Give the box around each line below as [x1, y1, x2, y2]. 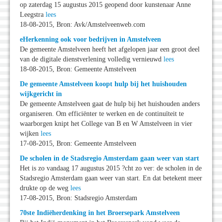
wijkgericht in [20, 90, 62, 98]
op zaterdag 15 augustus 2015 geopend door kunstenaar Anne [20, 1, 191, 9]
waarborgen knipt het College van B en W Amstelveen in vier [20, 120, 192, 128]
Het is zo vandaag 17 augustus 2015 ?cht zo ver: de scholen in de [20, 165, 202, 172]
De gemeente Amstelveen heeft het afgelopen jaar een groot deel [20, 46, 200, 54]
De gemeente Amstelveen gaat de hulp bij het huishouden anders [20, 100, 200, 108]
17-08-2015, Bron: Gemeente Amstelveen [20, 140, 136, 148]
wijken [20, 130, 41, 138]
